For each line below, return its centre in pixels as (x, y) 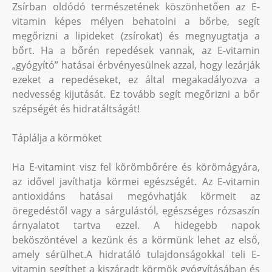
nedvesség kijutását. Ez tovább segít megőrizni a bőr (136, 94)
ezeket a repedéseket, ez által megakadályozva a (136, 80)
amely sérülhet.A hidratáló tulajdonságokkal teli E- (136, 254)
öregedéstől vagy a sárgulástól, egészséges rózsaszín (136, 211)
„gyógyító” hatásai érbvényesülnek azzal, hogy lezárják (136, 65)
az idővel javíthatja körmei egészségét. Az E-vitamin (136, 182)
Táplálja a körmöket (57, 138)
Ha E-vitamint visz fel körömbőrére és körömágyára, (136, 167)
